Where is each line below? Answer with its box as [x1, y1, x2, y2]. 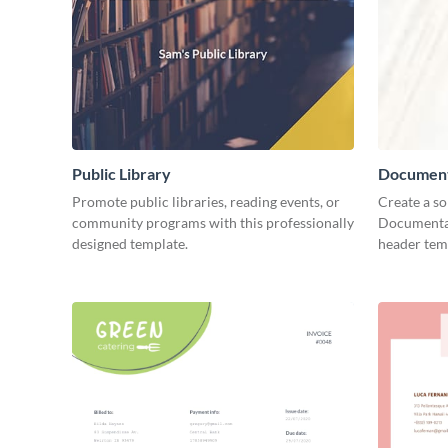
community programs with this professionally [72, 214, 354, 232]
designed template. [72, 235, 191, 253]
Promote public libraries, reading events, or [72, 193, 340, 211]
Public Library [72, 164, 171, 184]
